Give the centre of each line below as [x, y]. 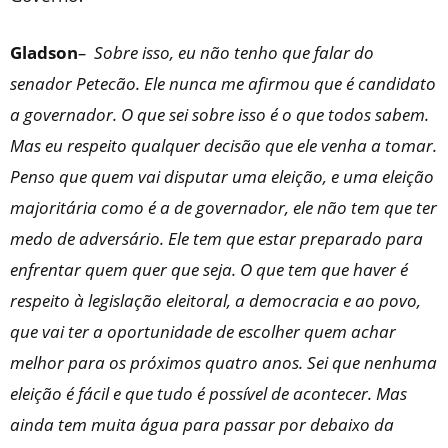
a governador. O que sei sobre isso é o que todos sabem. [219, 115]
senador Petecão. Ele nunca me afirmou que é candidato [223, 84]
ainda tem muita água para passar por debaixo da [202, 425]
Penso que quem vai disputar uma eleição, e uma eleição [222, 177]
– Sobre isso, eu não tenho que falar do [226, 53]
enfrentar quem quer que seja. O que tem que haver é [209, 270]
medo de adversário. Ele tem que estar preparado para [216, 239]
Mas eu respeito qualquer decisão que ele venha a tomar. [223, 146]
